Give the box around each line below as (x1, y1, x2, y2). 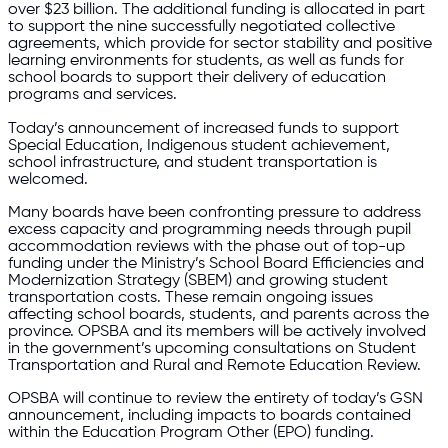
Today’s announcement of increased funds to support (8, 119, 399, 137)
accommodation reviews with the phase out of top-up (8, 237, 405, 255)
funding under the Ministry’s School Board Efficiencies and (8, 254, 424, 272)
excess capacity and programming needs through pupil (8, 220, 411, 238)
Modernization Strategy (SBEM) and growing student (8, 271, 388, 289)
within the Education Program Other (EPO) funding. (8, 424, 374, 442)
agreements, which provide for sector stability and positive (8, 35, 432, 53)
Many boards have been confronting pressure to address (8, 203, 421, 221)
